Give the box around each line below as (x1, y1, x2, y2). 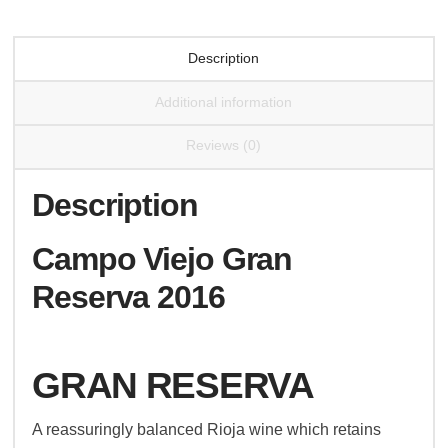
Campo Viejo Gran (32, 241, 293, 278)
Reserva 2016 (32, 279, 225, 316)
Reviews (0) (186, 137, 262, 154)
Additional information (155, 93, 293, 110)
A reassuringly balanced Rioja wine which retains (32, 421, 382, 439)
